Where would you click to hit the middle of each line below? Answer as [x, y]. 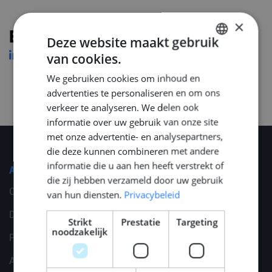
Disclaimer [33, 215]
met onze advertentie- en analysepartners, [135, 136]
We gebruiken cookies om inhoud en [124, 78]
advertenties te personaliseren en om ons [134, 92]
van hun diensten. [84, 194]
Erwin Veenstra [70, 38]
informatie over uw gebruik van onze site [133, 121]
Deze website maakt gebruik [133, 42]
